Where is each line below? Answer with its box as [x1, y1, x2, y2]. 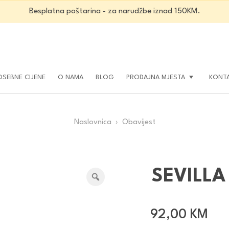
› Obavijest [111, 119, 155, 126]
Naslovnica [74, 119, 111, 126]
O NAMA [58, 74, 83, 81]
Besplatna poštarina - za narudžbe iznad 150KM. [29, 7, 200, 15]
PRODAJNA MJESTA [126, 74, 185, 81]
